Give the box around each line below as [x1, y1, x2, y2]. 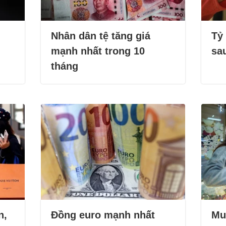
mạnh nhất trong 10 [51, 45, 145, 57]
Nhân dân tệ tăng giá [51, 30, 151, 42]
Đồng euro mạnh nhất [51, 209, 155, 221]
